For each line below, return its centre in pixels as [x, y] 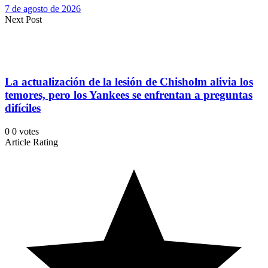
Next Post [23, 19]
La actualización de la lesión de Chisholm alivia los [129, 82]
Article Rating [31, 142]
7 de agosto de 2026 [43, 8]
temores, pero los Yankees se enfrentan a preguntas [129, 95]
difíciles [23, 108]
